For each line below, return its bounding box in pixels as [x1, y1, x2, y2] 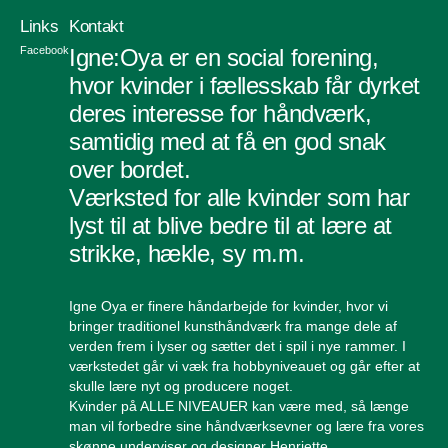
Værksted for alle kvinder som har [69, 184, 410, 212]
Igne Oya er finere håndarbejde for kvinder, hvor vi [69, 298, 388, 315]
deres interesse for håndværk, [69, 100, 372, 128]
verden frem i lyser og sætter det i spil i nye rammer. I [69, 338, 406, 355]
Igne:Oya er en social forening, [69, 44, 379, 72]
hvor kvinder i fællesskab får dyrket [69, 72, 420, 100]
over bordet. [69, 156, 191, 184]
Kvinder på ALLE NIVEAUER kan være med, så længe [69, 398, 409, 415]
